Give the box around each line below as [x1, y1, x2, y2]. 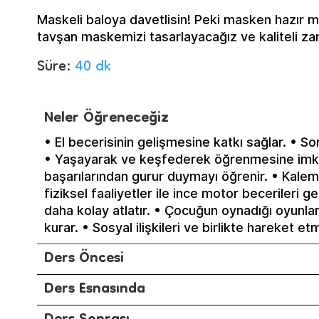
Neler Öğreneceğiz [44, 103, 169, 135]
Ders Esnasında [44, 273, 145, 306]
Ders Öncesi [44, 243, 124, 276]
